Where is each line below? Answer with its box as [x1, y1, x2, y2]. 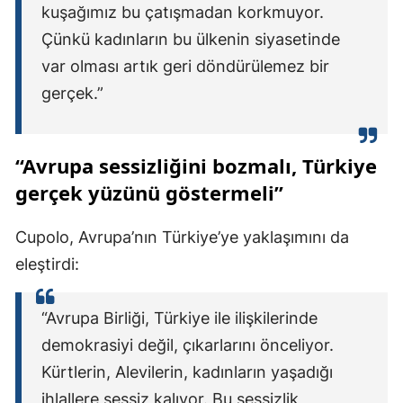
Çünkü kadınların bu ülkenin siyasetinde [41, 30, 340, 49]
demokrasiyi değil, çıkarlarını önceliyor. [41, 336, 334, 355]
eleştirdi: [15, 255, 79, 274]
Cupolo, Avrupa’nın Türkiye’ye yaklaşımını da [15, 228, 349, 247]
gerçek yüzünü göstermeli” [15, 179, 283, 207]
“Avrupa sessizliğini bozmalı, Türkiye [15, 152, 377, 180]
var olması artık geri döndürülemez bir [41, 57, 329, 76]
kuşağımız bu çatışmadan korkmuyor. [41, 3, 324, 22]
